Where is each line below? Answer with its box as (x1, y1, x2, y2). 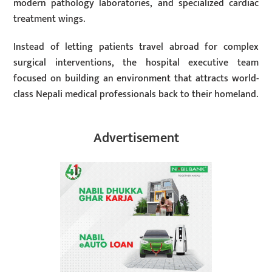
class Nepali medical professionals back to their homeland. (13, 86, 259, 103)
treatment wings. (13, 10, 86, 27)
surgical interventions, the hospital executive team (13, 55, 259, 72)
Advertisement (93, 127, 179, 150)
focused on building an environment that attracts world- (13, 70, 259, 87)
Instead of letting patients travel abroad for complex (13, 39, 259, 56)
